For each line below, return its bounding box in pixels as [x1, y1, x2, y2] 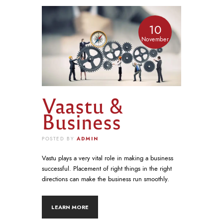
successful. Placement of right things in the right [42, 164, 172, 174]
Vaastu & [42, 91, 123, 118]
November [141, 35, 169, 43]
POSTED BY [42, 135, 77, 142]
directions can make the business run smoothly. [42, 175, 169, 184]
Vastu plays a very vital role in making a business [42, 154, 173, 163]
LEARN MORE [51, 203, 89, 212]
